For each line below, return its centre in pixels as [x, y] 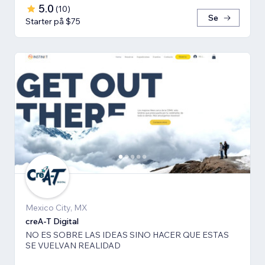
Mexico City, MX [56, 207]
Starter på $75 [53, 21]
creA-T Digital [52, 221]
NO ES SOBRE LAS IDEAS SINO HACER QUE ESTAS [127, 235]
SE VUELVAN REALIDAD [73, 245]
